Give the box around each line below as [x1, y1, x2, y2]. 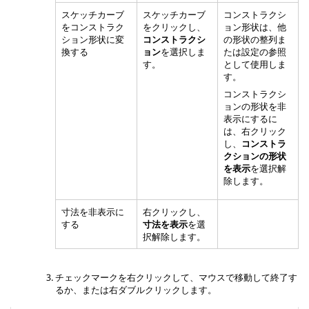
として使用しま [223, 58, 286, 71]
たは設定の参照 [223, 46, 286, 59]
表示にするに [223, 112, 277, 125]
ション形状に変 [61, 33, 124, 46]
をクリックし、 [143, 21, 206, 34]
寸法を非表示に [61, 206, 124, 219]
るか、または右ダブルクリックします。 [55, 283, 217, 297]
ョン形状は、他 [223, 21, 286, 34]
